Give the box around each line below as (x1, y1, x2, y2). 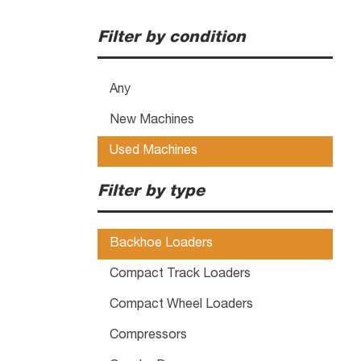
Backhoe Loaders (109, 237, 213, 251)
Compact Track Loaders (109, 268, 251, 281)
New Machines (109, 114, 194, 127)
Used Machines (109, 144, 197, 158)
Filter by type (97, 184, 205, 201)
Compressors (109, 329, 187, 342)
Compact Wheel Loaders (109, 298, 253, 312)
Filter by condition (97, 30, 246, 47)
